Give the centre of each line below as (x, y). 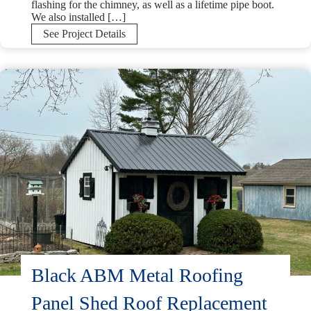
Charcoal (145, 58)
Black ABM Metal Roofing (137, 276)
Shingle (142, 70)
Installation (149, 83)
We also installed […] (78, 17)
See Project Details (84, 33)
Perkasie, (145, 108)
